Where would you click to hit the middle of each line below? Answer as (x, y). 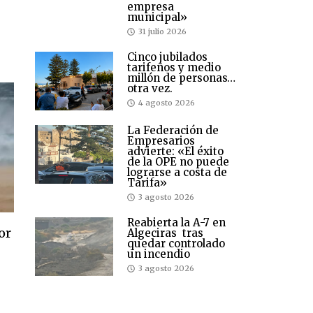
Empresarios (161, 141)
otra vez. (150, 89)
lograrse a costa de (177, 173)
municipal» (157, 17)
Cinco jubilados (167, 57)
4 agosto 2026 (167, 103)
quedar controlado (176, 244)
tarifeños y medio (174, 68)
